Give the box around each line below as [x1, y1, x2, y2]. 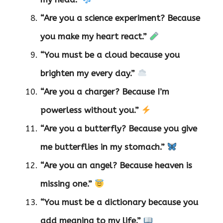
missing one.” [40, 179, 92, 189]
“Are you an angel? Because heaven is [40, 160, 192, 171]
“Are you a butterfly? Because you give [40, 123, 197, 134]
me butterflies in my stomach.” [40, 142, 165, 152]
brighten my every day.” [40, 68, 135, 79]
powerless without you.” [40, 105, 139, 115]
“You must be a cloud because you [40, 50, 180, 60]
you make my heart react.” [40, 31, 147, 42]
